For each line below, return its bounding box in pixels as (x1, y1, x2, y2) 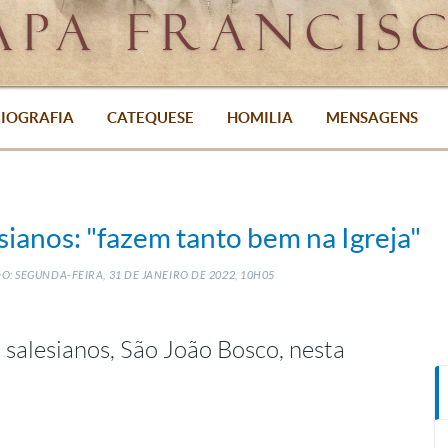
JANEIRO (141, 269, 189, 282)
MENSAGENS (325, 109, 418, 126)
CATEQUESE (106, 109, 194, 126)
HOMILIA (226, 109, 293, 126)
